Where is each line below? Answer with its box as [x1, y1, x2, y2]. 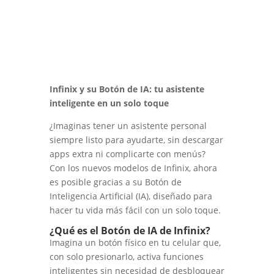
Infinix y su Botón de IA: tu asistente [49, 83, 204, 95]
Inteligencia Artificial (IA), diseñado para [49, 190, 212, 202]
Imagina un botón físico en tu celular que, [49, 237, 221, 249]
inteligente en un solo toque [49, 97, 169, 109]
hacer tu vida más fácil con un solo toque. [49, 204, 221, 217]
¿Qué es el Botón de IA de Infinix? [49, 224, 210, 238]
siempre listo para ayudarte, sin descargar [49, 134, 223, 146]
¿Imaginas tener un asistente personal [49, 120, 207, 132]
